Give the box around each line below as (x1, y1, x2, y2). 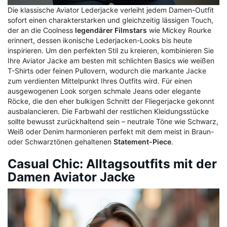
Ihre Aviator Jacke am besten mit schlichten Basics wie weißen (8, 56, 214, 65)
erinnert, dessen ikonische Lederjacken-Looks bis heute (8, 36, 192, 45)
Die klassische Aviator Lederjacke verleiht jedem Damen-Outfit (8, 6, 214, 15)
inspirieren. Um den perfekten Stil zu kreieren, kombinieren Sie (8, 46, 214, 55)
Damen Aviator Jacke (8, 169, 135, 185)
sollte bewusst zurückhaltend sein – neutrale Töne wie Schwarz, (8, 117, 218, 126)
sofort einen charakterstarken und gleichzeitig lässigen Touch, (8, 16, 213, 25)
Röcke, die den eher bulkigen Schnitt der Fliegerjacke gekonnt (8, 97, 214, 106)
